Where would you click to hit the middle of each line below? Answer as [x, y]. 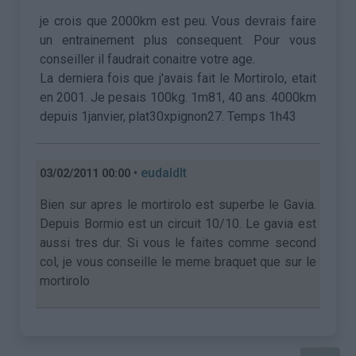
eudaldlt [164, 173]
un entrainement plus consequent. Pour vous [178, 40]
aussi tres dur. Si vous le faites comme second [178, 243]
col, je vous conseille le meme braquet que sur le [178, 262]
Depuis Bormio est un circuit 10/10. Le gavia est [178, 224]
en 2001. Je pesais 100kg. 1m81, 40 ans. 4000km [178, 97]
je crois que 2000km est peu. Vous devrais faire [178, 21]
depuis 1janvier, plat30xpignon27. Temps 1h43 [168, 116]
